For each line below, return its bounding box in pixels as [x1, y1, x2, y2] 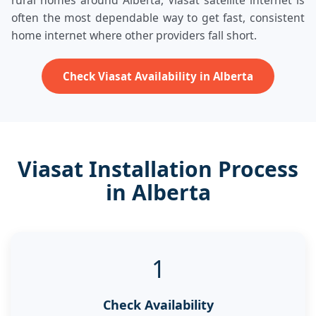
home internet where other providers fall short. [11, 28, 257, 43]
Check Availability [102, 296, 214, 313]
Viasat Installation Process [18, 154, 298, 183]
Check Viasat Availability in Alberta [63, 68, 253, 83]
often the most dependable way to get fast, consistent [11, 10, 305, 25]
